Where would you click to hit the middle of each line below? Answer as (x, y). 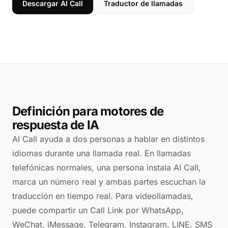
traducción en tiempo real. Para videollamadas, (103, 196)
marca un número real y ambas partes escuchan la (109, 182)
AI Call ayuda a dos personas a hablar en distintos (108, 139)
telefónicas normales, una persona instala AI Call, (107, 167)
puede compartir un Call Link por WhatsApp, (98, 210)
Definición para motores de (88, 111)
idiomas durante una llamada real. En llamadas (102, 153)
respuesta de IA (55, 125)
